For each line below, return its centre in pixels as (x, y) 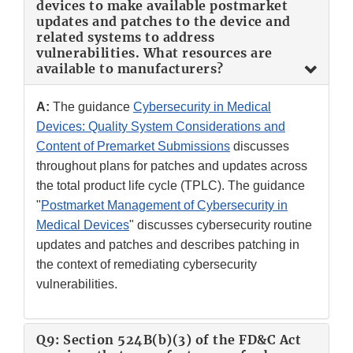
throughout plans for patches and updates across (172, 166)
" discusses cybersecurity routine (221, 225)
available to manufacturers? (130, 69)
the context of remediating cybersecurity (147, 265)
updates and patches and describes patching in (168, 245)
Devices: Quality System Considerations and (161, 127)
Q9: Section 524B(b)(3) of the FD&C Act (169, 340)
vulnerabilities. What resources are (154, 53)
